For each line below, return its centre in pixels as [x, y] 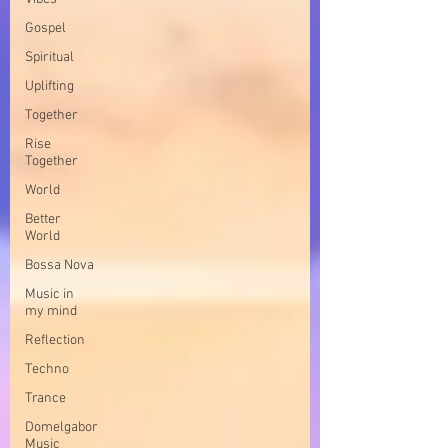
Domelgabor [61, 427]
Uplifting [49, 86]
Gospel [45, 28]
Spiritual [49, 57]
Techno [47, 369]
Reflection [55, 340]
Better [43, 219]
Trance [45, 398]
